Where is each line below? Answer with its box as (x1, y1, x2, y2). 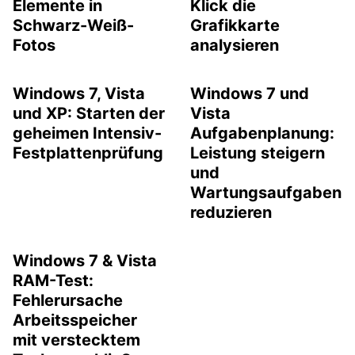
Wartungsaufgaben (190, 183, 342, 202)
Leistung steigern (190, 143, 325, 162)
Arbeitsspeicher (13, 311, 137, 330)
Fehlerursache (13, 291, 123, 310)
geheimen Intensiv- (13, 124, 162, 143)
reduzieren (190, 203, 272, 222)
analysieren (190, 36, 279, 55)
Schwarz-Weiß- (13, 16, 134, 35)
